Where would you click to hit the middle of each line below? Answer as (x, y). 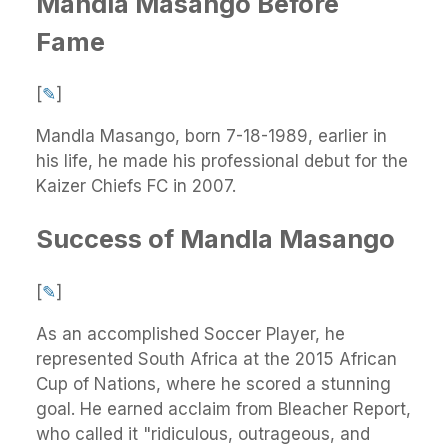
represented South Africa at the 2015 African (216, 358)
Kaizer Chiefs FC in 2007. (136, 186)
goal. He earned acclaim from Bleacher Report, (223, 408)
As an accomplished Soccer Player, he (190, 333)
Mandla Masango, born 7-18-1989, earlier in (211, 136)
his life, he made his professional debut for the (222, 161)
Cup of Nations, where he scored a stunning (213, 383)
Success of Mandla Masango (215, 239)
